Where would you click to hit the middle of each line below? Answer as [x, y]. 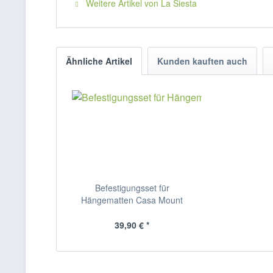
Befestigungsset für [132, 188]
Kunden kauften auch [202, 61]
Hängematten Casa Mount [132, 200]
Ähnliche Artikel [99, 61]
